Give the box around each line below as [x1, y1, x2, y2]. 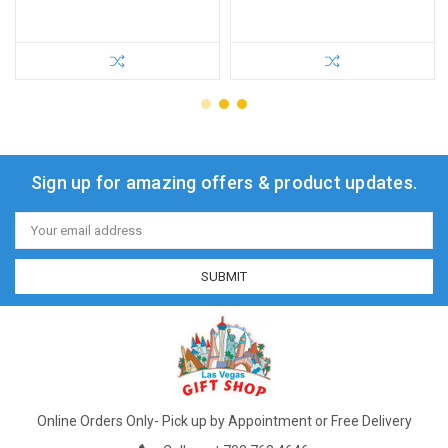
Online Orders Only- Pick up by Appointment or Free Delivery [36, 412, 412, 429]
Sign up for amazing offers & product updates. [30, 171, 418, 193]
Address [15, 228, 65, 244]
